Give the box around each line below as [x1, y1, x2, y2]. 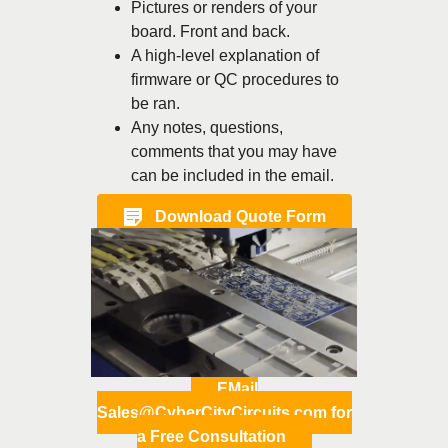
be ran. [131, 95, 180, 113]
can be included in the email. [131, 167, 334, 185]
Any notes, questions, [131, 119, 283, 137]
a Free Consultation [136, 427, 286, 445]
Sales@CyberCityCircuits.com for [96, 403, 352, 421]
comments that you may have [131, 143, 337, 161]
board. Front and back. [131, 23, 290, 41]
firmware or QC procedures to [131, 71, 339, 89]
